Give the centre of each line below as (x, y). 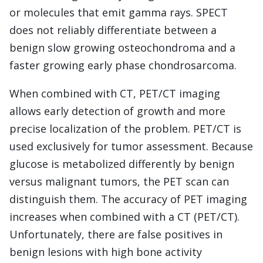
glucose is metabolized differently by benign (122, 164)
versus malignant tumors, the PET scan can (119, 182)
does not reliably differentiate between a (113, 30)
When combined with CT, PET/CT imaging (115, 94)
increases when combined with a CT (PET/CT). (124, 217)
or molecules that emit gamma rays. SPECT (119, 13)
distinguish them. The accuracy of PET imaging (128, 199)
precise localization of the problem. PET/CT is (125, 129)
